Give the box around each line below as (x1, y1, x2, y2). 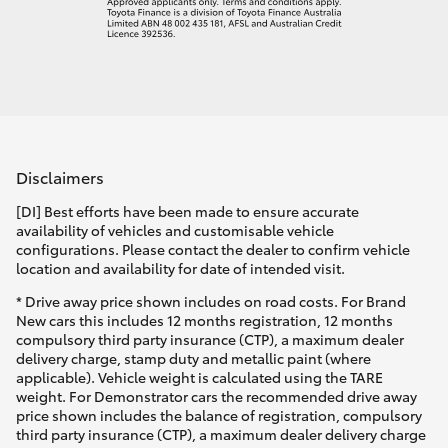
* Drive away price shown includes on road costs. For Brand (16, 291, 406, 312)
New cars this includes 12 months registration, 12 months (16, 310, 393, 331)
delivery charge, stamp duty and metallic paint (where (16, 348, 371, 369)
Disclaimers (16, 165, 104, 189)
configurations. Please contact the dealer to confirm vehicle (16, 239, 410, 260)
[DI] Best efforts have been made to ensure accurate (16, 201, 359, 222)
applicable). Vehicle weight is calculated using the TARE (16, 367, 383, 388)
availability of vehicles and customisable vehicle (16, 220, 334, 241)
